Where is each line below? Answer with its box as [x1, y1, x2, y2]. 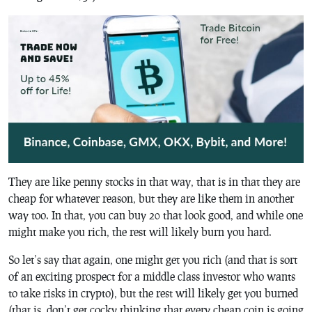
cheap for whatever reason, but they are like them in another [8, 191, 294, 205]
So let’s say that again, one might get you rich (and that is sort [8, 252, 297, 266]
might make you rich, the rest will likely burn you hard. [8, 224, 272, 238]
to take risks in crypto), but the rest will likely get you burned [8, 286, 298, 299]
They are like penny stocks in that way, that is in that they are [8, 174, 300, 188]
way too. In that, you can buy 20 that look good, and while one [8, 208, 303, 221]
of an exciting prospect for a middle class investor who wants [8, 269, 295, 283]
